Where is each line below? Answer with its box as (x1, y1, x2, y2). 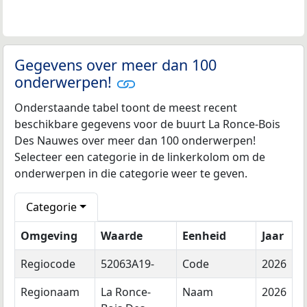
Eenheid (182, 228, 226, 243)
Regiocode (21, 256, 75, 271)
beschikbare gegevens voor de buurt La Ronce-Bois (14, 116, 280, 132)
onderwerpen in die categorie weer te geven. (14, 165, 247, 181)
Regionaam (21, 284, 79, 299)
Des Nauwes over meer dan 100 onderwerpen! (14, 132, 256, 148)
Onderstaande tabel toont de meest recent (14, 99, 237, 115)
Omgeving (21, 228, 77, 243)
